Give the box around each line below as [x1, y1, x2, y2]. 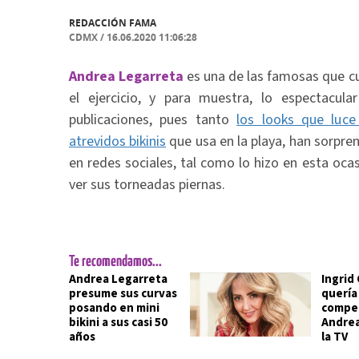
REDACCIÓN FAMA [69, 16, 156, 30]
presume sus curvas [69, 285, 177, 302]
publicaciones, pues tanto [69, 110, 237, 130]
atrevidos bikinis [69, 131, 167, 151]
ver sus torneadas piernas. [69, 175, 225, 195]
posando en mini [69, 300, 159, 317]
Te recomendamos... [69, 254, 162, 269]
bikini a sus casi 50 [69, 314, 167, 331]
